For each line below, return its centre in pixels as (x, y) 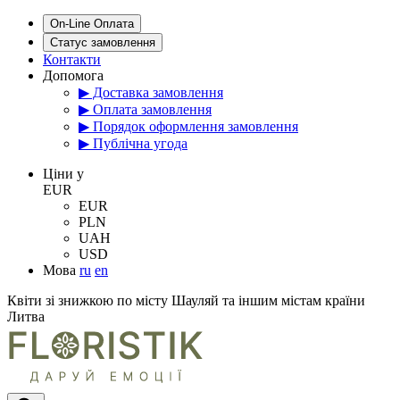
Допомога (73, 75)
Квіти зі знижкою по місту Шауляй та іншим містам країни (186, 300)
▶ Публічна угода (133, 143)
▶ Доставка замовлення (151, 92)
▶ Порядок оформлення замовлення (188, 126)
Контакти (72, 59)
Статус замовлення (103, 42)
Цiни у (63, 174)
